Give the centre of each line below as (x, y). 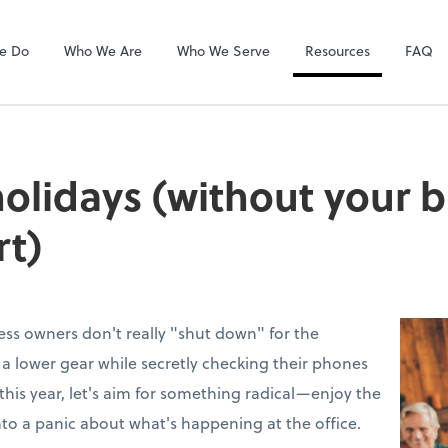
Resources (338, 50)
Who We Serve (223, 50)
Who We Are (102, 50)
